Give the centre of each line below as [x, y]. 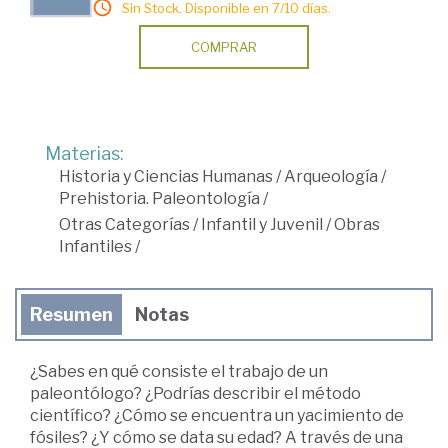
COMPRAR [224, 46]
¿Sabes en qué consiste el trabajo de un [179, 371]
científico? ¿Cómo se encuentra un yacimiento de [217, 415]
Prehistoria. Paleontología [159, 198]
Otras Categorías [124, 224]
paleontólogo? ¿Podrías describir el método [195, 393]
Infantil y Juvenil [262, 224]
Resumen [71, 314]
